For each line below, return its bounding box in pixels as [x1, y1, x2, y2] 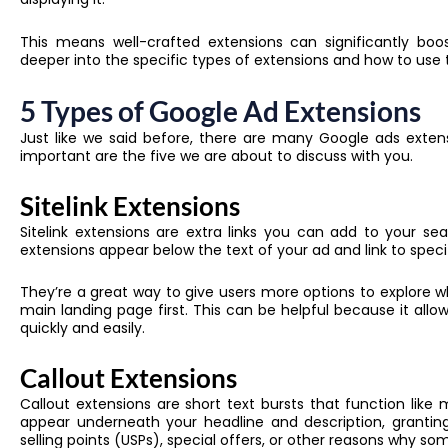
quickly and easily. [20, 318, 145, 339]
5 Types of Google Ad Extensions [20, 94, 421, 129]
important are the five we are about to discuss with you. [20, 146, 417, 167]
